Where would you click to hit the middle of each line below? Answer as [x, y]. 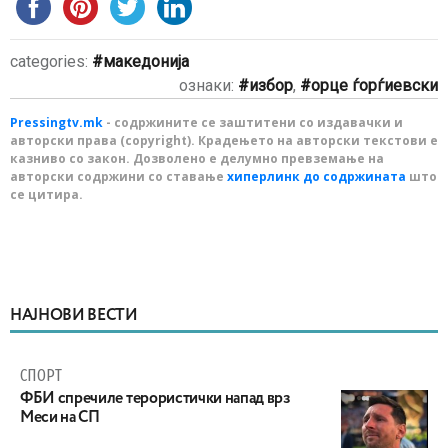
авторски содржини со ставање [118, 176]
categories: [51, 61]
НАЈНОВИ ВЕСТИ [74, 315]
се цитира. [46, 194]
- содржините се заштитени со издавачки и [253, 122]
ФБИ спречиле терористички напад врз [155, 398]
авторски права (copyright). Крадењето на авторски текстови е [224, 140]
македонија [146, 61]
